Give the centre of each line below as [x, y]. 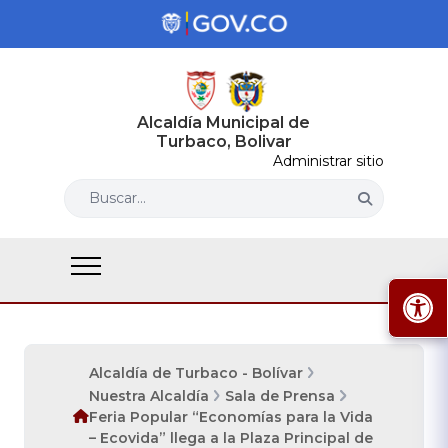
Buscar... [117, 198]
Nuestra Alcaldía [149, 396]
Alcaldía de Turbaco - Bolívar [196, 373]
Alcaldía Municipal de [224, 122]
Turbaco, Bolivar [223, 141]
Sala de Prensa [280, 396]
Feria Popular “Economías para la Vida [231, 417]
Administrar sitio [328, 161]
